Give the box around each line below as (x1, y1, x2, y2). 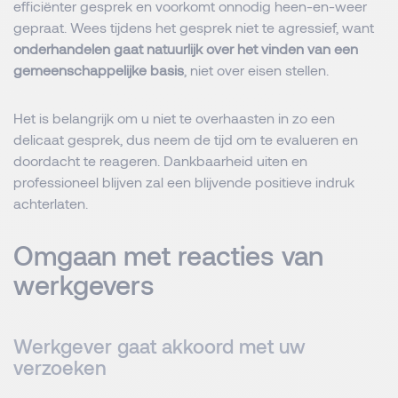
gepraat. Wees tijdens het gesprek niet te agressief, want (13, 19, 374, 36)
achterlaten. (13, 195, 88, 211)
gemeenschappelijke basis (13, 61, 184, 78)
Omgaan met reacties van (13, 239, 323, 271)
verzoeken (13, 355, 107, 378)
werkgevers (13, 268, 155, 300)
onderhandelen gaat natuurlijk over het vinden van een (13, 40, 358, 57)
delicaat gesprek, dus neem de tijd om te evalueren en (13, 131, 358, 147)
